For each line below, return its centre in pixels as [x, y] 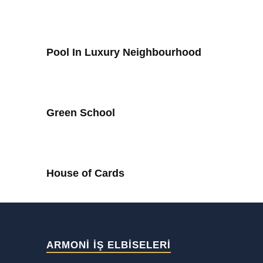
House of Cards [85, 173]
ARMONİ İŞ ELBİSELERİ [109, 245]
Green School [81, 113]
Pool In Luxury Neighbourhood [124, 52]
